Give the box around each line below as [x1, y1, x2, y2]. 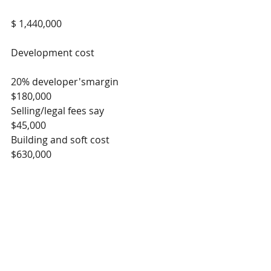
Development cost [11, 46, 94, 59]
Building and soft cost [11, 133, 168, 146]
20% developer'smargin [11, 75, 167, 88]
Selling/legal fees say [11, 104, 165, 117]
